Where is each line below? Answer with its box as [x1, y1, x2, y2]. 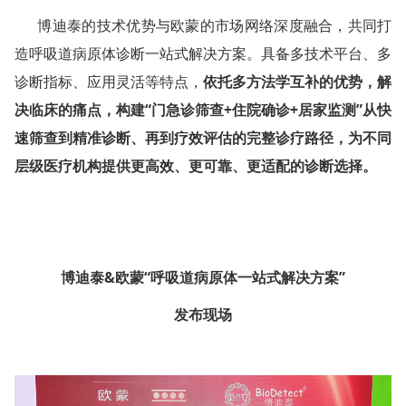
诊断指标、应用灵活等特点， [14, 71, 204, 92]
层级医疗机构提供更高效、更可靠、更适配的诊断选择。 [14, 155, 377, 176]
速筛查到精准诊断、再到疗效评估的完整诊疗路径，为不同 [14, 127, 392, 148]
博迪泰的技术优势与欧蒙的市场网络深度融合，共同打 [14, 14, 392, 35]
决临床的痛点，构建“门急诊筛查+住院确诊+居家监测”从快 [14, 99, 392, 120]
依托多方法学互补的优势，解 [203, 71, 392, 92]
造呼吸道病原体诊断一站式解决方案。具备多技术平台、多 [14, 43, 392, 63]
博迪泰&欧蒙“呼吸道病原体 [61, 266, 237, 287]
